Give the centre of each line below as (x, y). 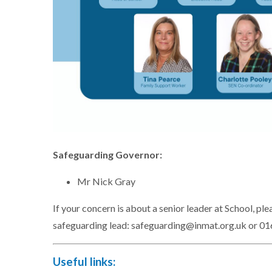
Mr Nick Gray (107, 181)
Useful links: (84, 261)
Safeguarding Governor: (107, 154)
